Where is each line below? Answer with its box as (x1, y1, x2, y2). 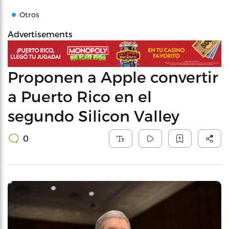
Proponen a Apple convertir (8, 67, 218, 86)
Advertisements (8, 29, 73, 39)
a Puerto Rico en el (8, 86, 152, 105)
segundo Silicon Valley (8, 106, 179, 125)
